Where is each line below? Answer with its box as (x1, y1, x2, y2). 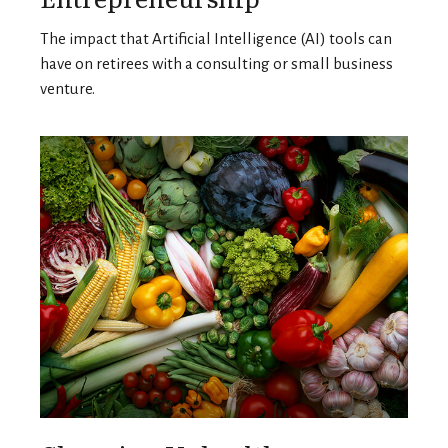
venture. (40, 80, 95, 98)
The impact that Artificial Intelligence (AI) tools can (40, 30, 392, 48)
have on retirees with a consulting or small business (40, 55, 393, 73)
